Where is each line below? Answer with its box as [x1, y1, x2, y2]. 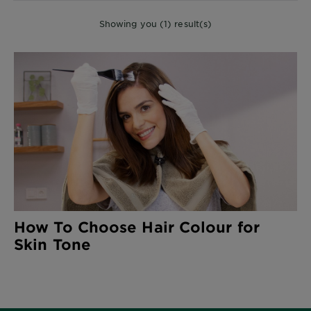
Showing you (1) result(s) [99, 18, 212, 29]
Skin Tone [14, 235, 91, 253]
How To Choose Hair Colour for [14, 218, 260, 236]
